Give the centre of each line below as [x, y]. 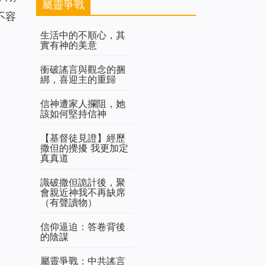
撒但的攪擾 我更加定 [84, 148]
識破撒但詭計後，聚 [83, 182]
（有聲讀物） [69, 203]
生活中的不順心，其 [83, 35]
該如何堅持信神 [73, 114]
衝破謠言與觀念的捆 [83, 70]
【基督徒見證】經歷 [83, 138]
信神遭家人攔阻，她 [83, 104]
